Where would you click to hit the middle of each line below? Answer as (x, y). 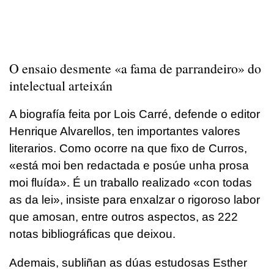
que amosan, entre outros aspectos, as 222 (124, 217)
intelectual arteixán (61, 86)
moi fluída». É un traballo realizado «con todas (131, 183)
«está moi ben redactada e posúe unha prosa (129, 166)
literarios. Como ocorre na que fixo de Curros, (128, 149)
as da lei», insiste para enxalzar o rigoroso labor (135, 200)
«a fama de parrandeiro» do (188, 68)
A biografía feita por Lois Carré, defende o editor (135, 114)
